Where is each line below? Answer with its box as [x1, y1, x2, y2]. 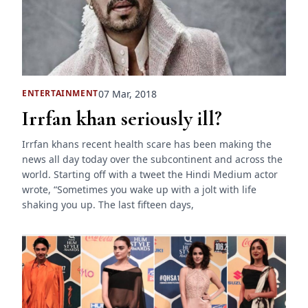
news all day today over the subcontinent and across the [22, 152, 283, 166]
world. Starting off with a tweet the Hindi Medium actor [22, 167, 278, 181]
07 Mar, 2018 [98, 87, 157, 100]
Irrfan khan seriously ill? [22, 105, 222, 131]
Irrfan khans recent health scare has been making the [22, 137, 272, 151]
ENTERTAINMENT [22, 87, 98, 100]
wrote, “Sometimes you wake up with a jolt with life [22, 182, 256, 196]
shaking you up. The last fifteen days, [22, 197, 194, 211]
